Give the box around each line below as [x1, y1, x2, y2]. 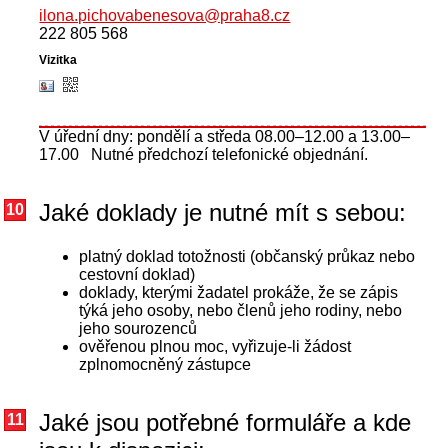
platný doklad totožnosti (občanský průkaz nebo [79, 248, 416, 266]
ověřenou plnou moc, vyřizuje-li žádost [79, 338, 352, 356]
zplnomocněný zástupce [79, 356, 252, 374]
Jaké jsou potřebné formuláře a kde [39, 409, 412, 437]
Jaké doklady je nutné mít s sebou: [39, 199, 407, 227]
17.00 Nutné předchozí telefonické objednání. [39, 146, 369, 164]
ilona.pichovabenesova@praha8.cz [39, 7, 291, 25]
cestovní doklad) [79, 266, 196, 284]
